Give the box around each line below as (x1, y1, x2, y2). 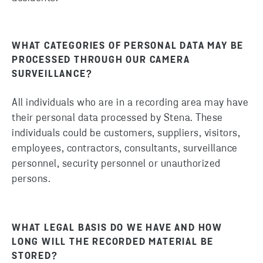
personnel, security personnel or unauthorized (12, 159, 221, 170)
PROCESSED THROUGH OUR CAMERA (12, 56, 190, 65)
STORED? (12, 252, 58, 261)
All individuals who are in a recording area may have (12, 97, 248, 109)
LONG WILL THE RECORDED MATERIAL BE (12, 238, 214, 247)
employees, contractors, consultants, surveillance (12, 143, 238, 154)
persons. (12, 174, 50, 185)
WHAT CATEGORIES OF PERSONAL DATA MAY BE (12, 42, 244, 51)
